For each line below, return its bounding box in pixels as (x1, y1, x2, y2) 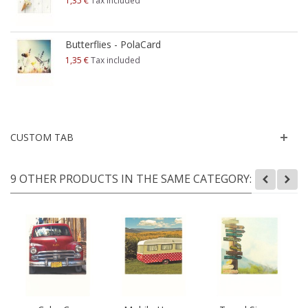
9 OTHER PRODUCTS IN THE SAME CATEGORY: (10, 170, 252, 186)
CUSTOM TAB (10, 130, 74, 144)
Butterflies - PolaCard (65, 37, 161, 51)
